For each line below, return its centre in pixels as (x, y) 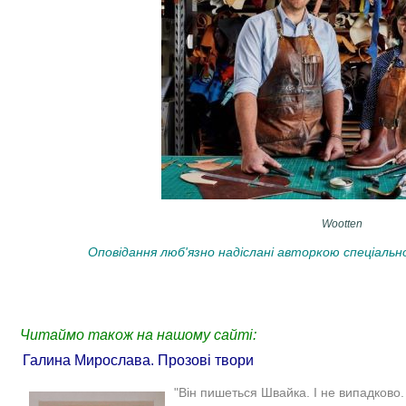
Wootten (342, 224)
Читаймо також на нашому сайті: (138, 335)
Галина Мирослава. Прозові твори (138, 361)
